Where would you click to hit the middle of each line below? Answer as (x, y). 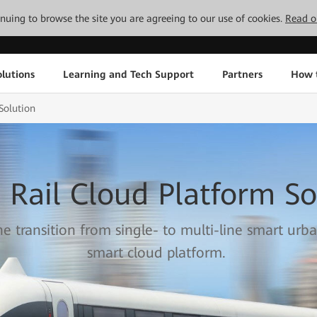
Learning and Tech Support (128, 74)
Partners (242, 74)
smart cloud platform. (157, 252)
